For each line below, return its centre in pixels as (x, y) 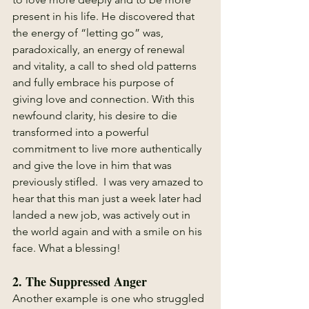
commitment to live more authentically (108, 149)
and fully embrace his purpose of (94, 82)
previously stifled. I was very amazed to (109, 182)
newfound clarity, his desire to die (96, 116)
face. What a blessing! (68, 248)
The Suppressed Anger (86, 281)
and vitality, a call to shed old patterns (106, 66)
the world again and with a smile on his (109, 231)
